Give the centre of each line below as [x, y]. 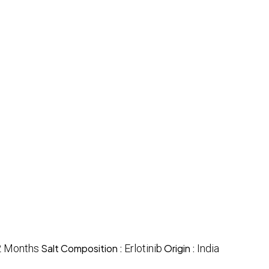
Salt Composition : [83, 248]
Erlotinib [143, 248]
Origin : [180, 248]
